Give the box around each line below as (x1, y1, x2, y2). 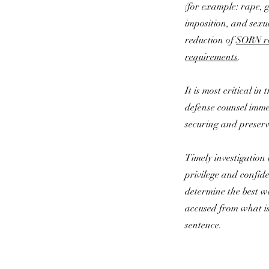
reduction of (185, 34, 236, 46)
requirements (185, 51, 238, 63)
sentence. (185, 219, 222, 231)
